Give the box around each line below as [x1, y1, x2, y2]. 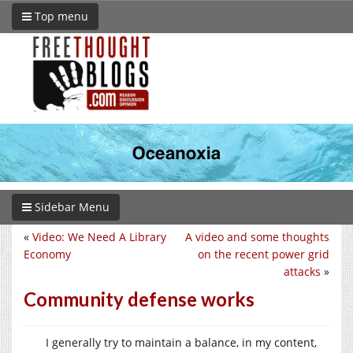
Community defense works [24, 287, 255, 310]
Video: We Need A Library [32, 229, 166, 244]
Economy [24, 246, 71, 262]
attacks [284, 263, 321, 279]
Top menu [32, 9, 88, 24]
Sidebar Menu [32, 199, 110, 214]
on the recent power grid [198, 246, 329, 262]
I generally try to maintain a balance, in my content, [46, 334, 317, 350]
